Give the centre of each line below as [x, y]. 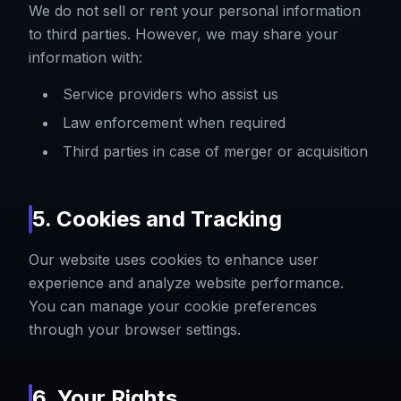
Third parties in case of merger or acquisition [215, 151]
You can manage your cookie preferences [173, 306]
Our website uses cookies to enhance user [174, 259]
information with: [85, 57]
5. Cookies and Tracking [157, 218]
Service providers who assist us [171, 94]
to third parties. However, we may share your [183, 34]
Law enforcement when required [174, 122]
